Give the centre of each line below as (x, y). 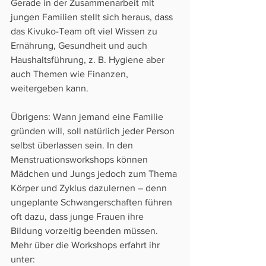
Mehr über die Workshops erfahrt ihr (86, 245)
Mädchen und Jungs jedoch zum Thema (95, 174)
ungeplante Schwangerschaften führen (93, 202)
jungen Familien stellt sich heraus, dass (93, 17)
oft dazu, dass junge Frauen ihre (78, 216)
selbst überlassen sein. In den (73, 145)
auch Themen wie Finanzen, (71, 74)
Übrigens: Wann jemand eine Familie (88, 117)
